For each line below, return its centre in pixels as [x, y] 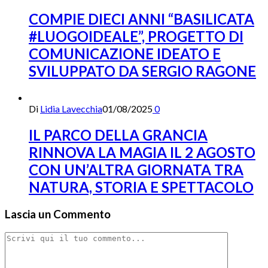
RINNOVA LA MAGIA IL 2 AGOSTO [142, 153]
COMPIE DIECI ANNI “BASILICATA [141, 19]
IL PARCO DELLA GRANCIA [118, 135]
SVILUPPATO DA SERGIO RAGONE [142, 71]
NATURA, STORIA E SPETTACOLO [141, 187]
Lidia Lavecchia [71, 109]
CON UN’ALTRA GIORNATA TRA [136, 170]
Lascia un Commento [58, 214]
